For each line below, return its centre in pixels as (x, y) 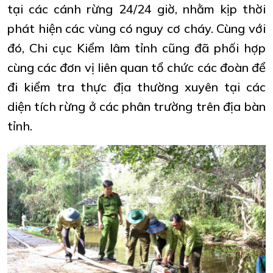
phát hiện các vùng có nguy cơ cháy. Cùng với (136, 28)
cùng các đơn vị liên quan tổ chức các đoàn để (136, 67)
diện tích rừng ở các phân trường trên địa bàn (136, 106)
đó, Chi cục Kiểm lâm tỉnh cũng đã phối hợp (136, 48)
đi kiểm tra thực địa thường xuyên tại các (136, 87)
